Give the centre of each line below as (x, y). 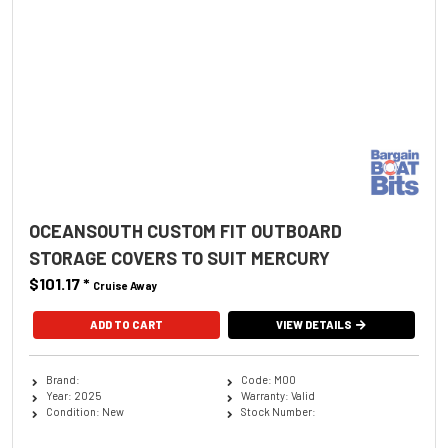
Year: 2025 (73, 395)
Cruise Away (125, 285)
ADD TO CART (126, 324)
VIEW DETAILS (314, 324)
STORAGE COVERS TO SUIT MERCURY (179, 257)
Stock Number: (278, 411)
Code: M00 (268, 379)
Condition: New (84, 411)
